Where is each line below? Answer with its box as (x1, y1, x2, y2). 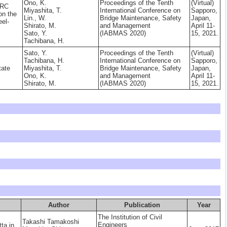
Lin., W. (24, 14, 46, 22)
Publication (124, 201, 160, 209)
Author (48, 201, 69, 209)
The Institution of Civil (98, 213, 162, 221)
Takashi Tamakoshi (22, 218, 79, 225)
